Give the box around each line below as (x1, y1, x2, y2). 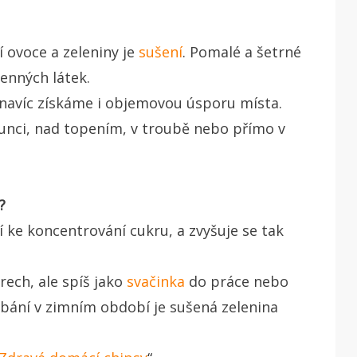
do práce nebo (185, 271, 288, 291)
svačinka (127, 271, 185, 291)
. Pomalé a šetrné (182, 41, 301, 61)
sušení (139, 41, 182, 61)
